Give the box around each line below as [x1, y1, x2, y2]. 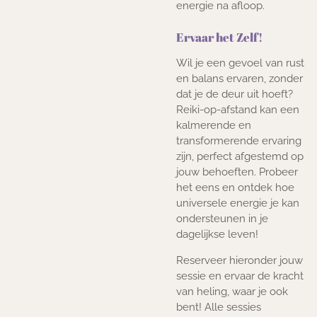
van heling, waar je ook [176, 284, 288, 298]
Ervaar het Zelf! [176, 28, 263, 45]
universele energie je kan [176, 196, 299, 209]
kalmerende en [176, 118, 251, 132]
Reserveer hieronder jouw [176, 253, 303, 267]
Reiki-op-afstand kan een [176, 103, 299, 116]
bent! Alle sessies [176, 300, 261, 313]
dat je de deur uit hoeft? [176, 87, 293, 100]
